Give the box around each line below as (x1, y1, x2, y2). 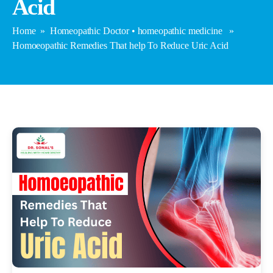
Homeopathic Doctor (49, 26, 129, 37)
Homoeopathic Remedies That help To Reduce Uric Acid (12, 40, 229, 51)
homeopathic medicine (137, 26, 222, 37)
